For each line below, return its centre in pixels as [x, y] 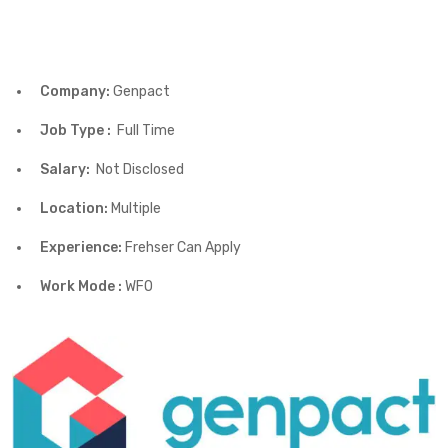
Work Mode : [81, 286]
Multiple [134, 208]
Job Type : [78, 130]
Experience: [81, 247]
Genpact [140, 91]
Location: [74, 208]
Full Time [146, 130]
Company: [75, 91]
